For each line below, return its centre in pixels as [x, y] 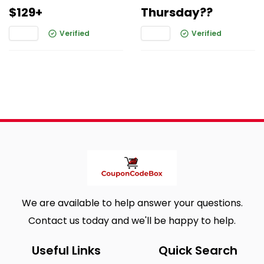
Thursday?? [177, 12]
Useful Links [66, 250]
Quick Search [198, 250]
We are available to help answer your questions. [132, 203]
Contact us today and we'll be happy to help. [132, 221]
